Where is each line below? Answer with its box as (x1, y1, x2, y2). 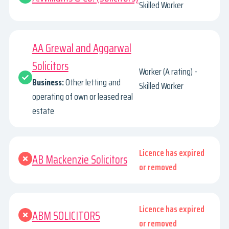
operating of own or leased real (32, 89, 133, 104)
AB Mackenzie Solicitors (32, 151, 127, 169)
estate (32, 104, 54, 119)
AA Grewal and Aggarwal (32, 39, 131, 58)
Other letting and (65, 75, 121, 90)
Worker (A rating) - (139, 64, 198, 79)
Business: (32, 75, 64, 90)
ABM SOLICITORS (32, 207, 100, 225)
